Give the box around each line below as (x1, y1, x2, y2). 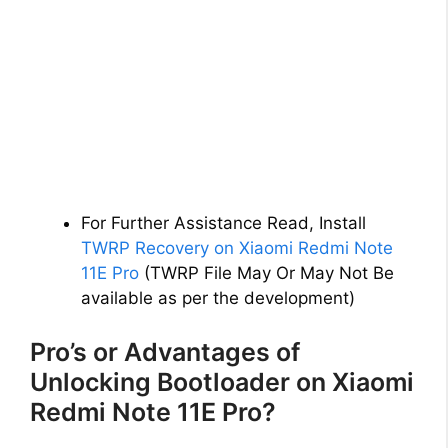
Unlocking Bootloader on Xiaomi (30, 366, 414, 397)
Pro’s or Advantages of (30, 336, 300, 367)
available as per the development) (81, 288, 355, 309)
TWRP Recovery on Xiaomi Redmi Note (81, 238, 393, 259)
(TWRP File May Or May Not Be (139, 263, 394, 284)
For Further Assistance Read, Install (81, 213, 366, 234)
